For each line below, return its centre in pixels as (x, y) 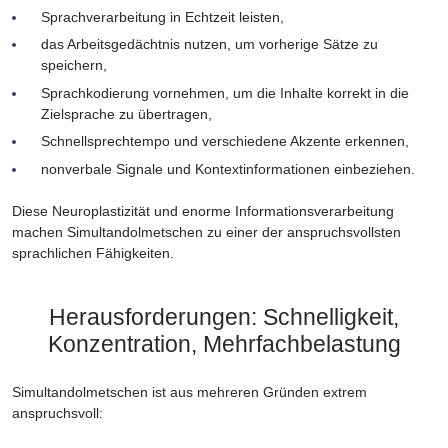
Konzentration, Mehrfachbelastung (224, 344)
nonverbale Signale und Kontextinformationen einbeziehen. (227, 168)
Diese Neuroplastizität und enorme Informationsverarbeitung (203, 211)
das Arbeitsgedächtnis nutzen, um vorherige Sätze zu (209, 44)
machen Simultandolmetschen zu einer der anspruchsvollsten (206, 232)
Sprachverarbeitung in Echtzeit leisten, (162, 16)
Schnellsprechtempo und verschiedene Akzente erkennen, (224, 141)
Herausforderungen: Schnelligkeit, (224, 317)
